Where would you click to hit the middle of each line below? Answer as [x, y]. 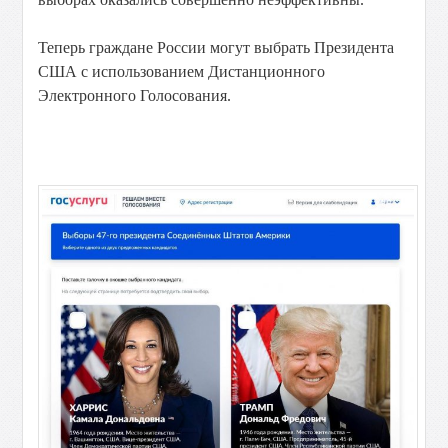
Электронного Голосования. [135, 95]
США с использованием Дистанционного [182, 71]
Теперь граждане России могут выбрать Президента [216, 47]
